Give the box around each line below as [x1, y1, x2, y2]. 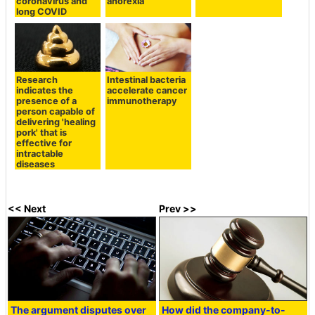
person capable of [16, 105, 96, 117]
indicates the [16, 84, 74, 96]
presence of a [16, 95, 77, 106]
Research [16, 74, 58, 85]
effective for [16, 137, 72, 148]
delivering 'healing [16, 116, 96, 127]
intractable [16, 148, 64, 159]
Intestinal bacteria [106, 74, 186, 85]
